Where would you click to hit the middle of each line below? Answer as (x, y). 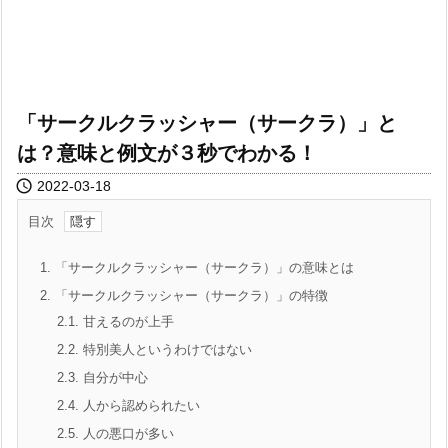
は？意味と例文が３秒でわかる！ (167, 153)
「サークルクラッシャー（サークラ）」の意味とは (202, 267)
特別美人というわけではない (165, 349)
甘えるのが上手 (126, 321)
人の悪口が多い (126, 433)
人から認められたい (139, 405)
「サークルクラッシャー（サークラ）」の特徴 (189, 295)
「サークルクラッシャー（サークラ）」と (207, 123)
